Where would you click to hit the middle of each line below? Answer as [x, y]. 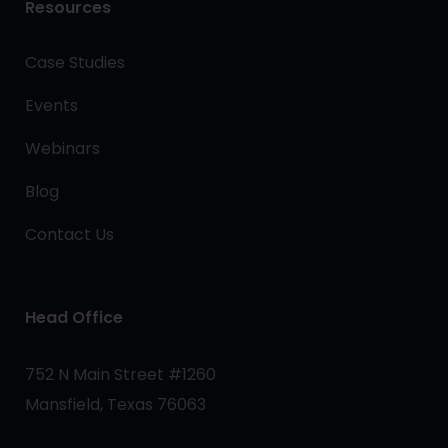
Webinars [62, 148]
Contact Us [69, 234]
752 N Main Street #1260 [120, 374]
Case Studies [75, 62]
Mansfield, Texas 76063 [115, 404]
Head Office [74, 317]
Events [51, 105]
